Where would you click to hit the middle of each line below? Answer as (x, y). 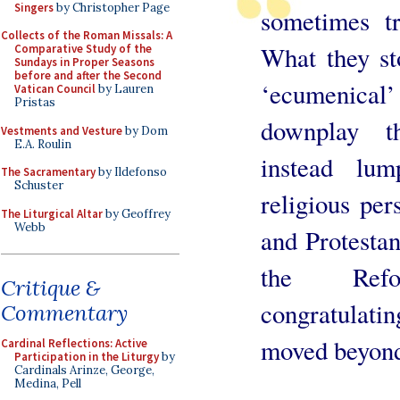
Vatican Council (55, 89)
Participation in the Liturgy (87, 357)
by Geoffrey (137, 213)
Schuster (39, 185)
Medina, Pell (48, 383)
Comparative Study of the (83, 49)
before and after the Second (88, 75)
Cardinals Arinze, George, (84, 370)
